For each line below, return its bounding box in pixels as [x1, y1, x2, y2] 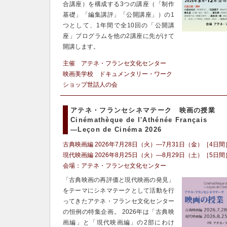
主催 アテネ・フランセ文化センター [63, 60, 172, 67]
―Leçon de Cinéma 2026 [70, 126, 162, 134]
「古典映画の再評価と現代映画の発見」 [63, 176, 174, 184]
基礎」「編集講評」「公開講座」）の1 [63, 11, 174, 19]
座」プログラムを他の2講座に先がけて [63, 32, 174, 40]
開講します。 [63, 43, 99, 51]
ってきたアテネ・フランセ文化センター [63, 198, 174, 205]
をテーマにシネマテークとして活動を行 [63, 187, 174, 195]
